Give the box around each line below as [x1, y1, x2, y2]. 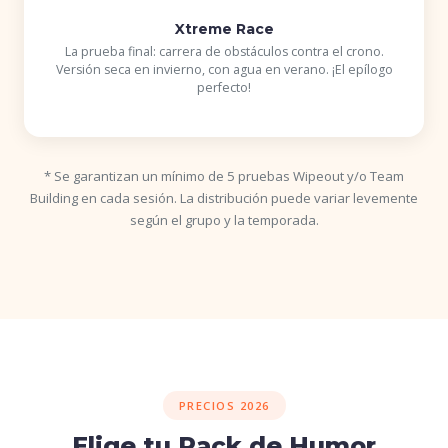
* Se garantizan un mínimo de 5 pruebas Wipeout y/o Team [44, 166, 404, 185]
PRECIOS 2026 [178, 397, 270, 413]
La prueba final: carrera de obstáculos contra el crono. [64, 42, 384, 60]
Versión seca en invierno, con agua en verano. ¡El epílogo [55, 60, 393, 78]
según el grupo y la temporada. [129, 210, 319, 229]
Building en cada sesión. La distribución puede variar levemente [30, 188, 418, 207]
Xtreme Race [174, 19, 274, 38]
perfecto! [197, 78, 251, 96]
